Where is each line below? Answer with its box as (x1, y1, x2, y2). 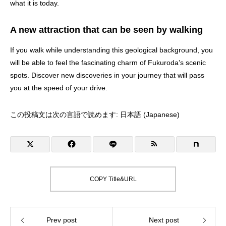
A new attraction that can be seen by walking (10, 24, 203, 35)
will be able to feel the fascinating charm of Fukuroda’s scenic (10, 58, 206, 67)
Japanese (146, 110, 177, 119)
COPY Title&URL (89, 175, 137, 183)
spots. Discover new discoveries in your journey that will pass (10, 71, 204, 79)
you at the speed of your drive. (10, 83, 107, 92)
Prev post (46, 215, 77, 224)
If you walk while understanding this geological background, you (10, 45, 213, 54)
